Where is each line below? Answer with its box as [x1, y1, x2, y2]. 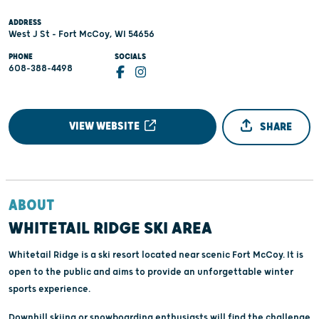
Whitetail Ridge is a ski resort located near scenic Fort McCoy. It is [9, 249, 303, 261]
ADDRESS [9, 18, 41, 27]
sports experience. [9, 283, 90, 295]
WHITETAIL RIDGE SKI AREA [9, 218, 212, 239]
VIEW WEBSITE [69, 119, 142, 133]
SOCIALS [115, 52, 147, 61]
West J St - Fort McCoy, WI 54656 [9, 28, 155, 40]
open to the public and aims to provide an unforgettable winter [9, 266, 293, 278]
